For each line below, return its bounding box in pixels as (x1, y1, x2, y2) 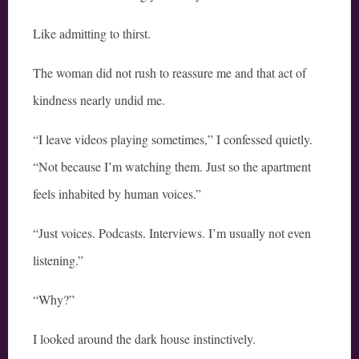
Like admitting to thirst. (33, 25, 151, 42)
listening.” (33, 252, 83, 269)
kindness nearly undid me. (33, 91, 165, 109)
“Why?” (33, 291, 75, 309)
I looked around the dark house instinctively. (33, 330, 256, 348)
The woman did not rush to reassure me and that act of (33, 64, 306, 82)
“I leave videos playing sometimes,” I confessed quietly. (33, 131, 313, 148)
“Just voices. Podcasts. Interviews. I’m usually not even (33, 224, 311, 242)
